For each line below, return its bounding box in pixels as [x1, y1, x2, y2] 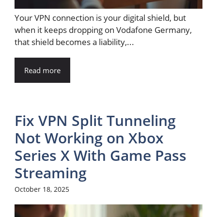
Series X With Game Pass [15, 145, 186, 165]
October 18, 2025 [15, 184, 69, 194]
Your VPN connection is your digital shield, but [15, 12, 186, 23]
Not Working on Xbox [15, 127, 164, 148]
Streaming [15, 162, 87, 183]
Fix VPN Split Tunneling [15, 110, 176, 130]
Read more [24, 65, 61, 75]
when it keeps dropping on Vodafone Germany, [15, 24, 192, 35]
